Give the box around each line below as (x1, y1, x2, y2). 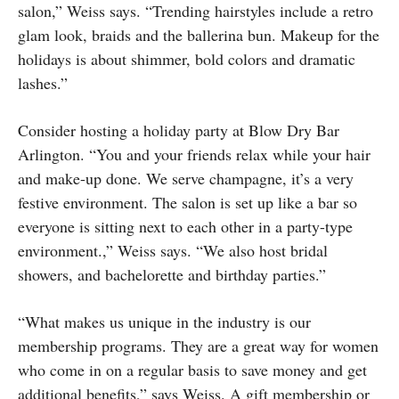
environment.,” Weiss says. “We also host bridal (18, 239, 328, 261)
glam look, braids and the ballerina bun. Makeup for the (18, 23, 379, 45)
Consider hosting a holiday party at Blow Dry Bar (18, 118, 339, 141)
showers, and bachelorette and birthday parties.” (18, 263, 326, 285)
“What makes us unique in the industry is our (18, 310, 311, 332)
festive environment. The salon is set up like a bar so (18, 191, 357, 213)
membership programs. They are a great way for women (18, 334, 379, 356)
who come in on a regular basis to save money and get (18, 358, 367, 380)
